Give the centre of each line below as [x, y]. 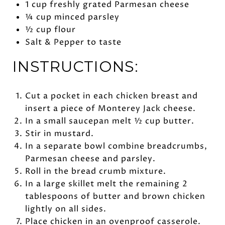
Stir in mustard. [59, 134]
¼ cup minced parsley [72, 17]
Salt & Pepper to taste [73, 42]
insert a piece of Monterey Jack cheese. [110, 109]
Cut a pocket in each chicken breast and [111, 96]
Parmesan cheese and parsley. [90, 159]
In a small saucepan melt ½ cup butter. [109, 121]
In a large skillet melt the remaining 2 [106, 184]
